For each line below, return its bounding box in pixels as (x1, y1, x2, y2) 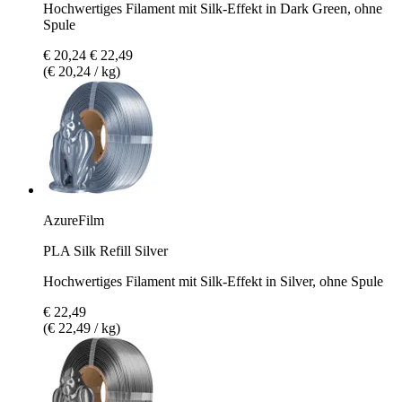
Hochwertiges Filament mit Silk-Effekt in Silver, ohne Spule (43, 273, 383, 289)
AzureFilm (43, 212, 104, 228)
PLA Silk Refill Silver (43, 242, 168, 258)
